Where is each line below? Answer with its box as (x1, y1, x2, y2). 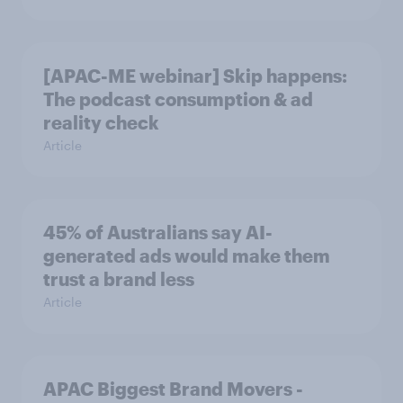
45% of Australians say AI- (43, 221, 273, 243)
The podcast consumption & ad (43, 88, 313, 110)
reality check (43, 112, 159, 133)
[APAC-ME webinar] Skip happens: (43, 65, 347, 86)
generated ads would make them (43, 245, 330, 266)
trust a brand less (43, 268, 194, 290)
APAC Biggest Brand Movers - (43, 378, 303, 399)
